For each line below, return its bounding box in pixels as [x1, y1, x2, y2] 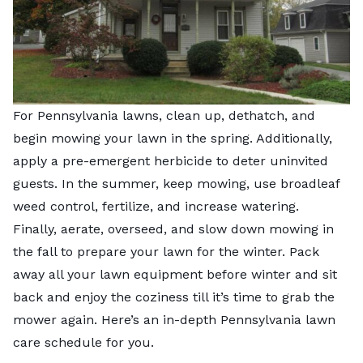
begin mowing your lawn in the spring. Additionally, [13, 130, 332, 146]
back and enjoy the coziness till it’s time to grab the [13, 288, 335, 305]
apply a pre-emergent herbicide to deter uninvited [13, 152, 328, 169]
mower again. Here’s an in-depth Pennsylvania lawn [13, 311, 335, 327]
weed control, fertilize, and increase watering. [13, 198, 299, 214]
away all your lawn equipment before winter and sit [13, 266, 337, 282]
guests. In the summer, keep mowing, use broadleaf [13, 175, 340, 191]
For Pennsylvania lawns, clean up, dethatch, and [13, 107, 315, 123]
